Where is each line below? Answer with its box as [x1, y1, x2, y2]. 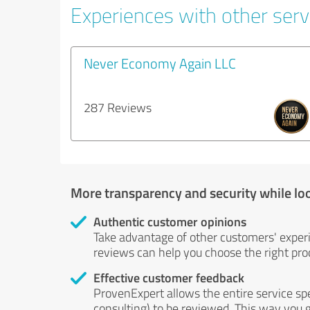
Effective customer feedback [93, 268, 244, 286]
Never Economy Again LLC [84, 53, 236, 73]
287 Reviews [84, 99, 152, 116]
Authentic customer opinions [93, 212, 246, 230]
